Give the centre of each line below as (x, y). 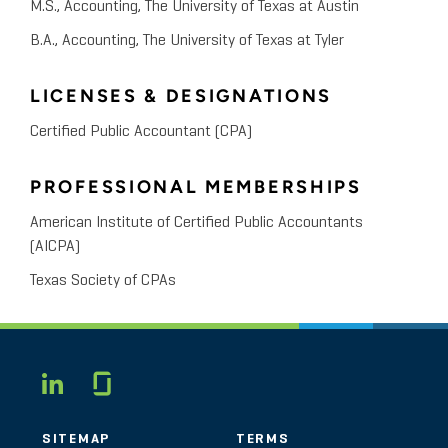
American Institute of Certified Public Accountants (196, 223)
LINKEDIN (140, 384)
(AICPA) (55, 247)
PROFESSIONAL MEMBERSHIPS (196, 187)
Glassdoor (177, 380)
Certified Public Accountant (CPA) (141, 132)
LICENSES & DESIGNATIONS (181, 96)
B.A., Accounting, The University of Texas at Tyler (187, 41)
